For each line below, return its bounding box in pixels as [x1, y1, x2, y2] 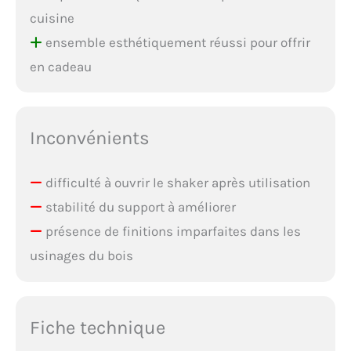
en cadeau [29, 58, 92, 74]
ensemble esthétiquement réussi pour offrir [42, 34, 310, 50]
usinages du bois [29, 248, 133, 264]
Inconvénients [29, 127, 150, 150]
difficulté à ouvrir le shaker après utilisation [42, 175, 310, 191]
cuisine [29, 9, 74, 26]
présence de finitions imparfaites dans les [42, 223, 301, 240]
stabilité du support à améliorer [42, 199, 236, 215]
